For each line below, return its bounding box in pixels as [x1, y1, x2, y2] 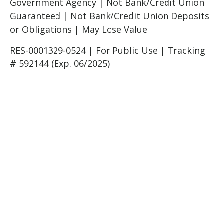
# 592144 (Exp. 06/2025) [10, 57, 112, 69]
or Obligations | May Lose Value [10, 23, 147, 35]
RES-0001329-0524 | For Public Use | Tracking [10, 44, 205, 56]
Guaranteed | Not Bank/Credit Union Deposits [10, 9, 209, 22]
